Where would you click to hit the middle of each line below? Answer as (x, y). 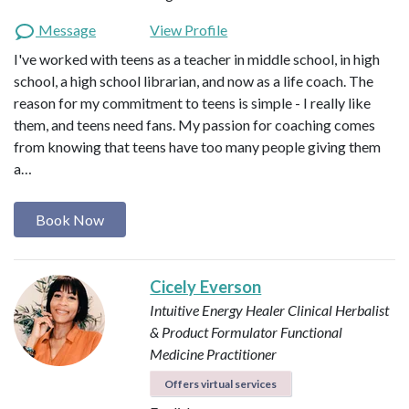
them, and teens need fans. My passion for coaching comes (194, 125)
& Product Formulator (214, 331)
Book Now (70, 219)
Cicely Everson (206, 286)
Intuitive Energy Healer (218, 309)
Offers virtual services (221, 383)
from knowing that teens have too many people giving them (197, 147)
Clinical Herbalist (339, 309)
